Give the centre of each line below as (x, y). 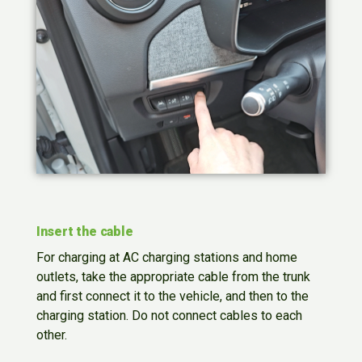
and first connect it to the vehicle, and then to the (172, 297)
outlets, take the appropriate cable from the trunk (173, 277)
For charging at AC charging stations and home (166, 258)
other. (51, 335)
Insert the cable (84, 232)
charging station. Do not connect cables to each (169, 316)
